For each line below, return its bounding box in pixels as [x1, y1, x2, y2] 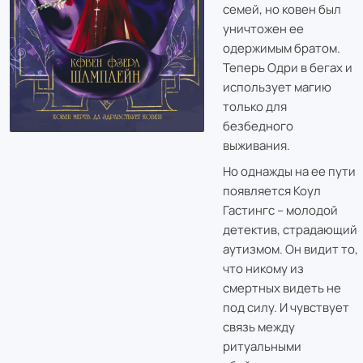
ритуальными [222, 338, 301, 355]
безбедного [222, 117, 293, 135]
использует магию [222, 79, 331, 96]
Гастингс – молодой [222, 202, 338, 219]
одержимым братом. [222, 40, 340, 57]
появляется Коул [222, 182, 321, 199]
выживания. [222, 137, 290, 154]
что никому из [222, 260, 304, 277]
